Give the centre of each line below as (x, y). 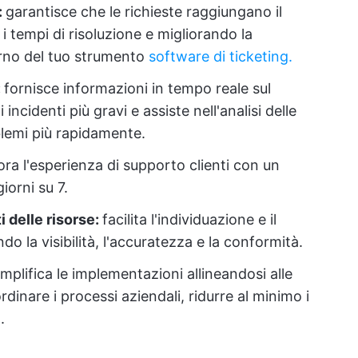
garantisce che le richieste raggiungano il (144, 12)
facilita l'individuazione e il (189, 220)
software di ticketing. (221, 57)
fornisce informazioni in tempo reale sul (137, 89)
